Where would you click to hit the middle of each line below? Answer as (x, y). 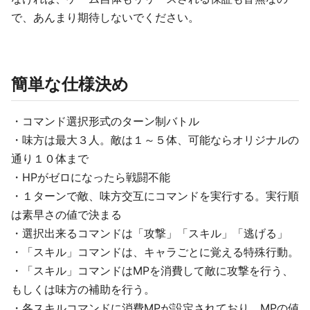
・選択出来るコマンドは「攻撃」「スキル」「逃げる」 (149, 233)
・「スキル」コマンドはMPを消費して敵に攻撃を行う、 (152, 271)
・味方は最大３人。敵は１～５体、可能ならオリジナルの (155, 140)
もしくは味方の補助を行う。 (83, 289)
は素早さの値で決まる (66, 215)
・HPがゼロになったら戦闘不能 (91, 177)
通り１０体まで (50, 158)
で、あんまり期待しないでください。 (105, 17)
